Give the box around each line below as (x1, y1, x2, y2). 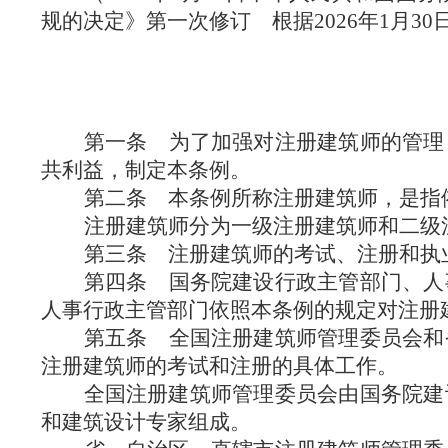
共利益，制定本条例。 (40, 158, 251, 182)
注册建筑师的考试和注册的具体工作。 (40, 354, 398, 378)
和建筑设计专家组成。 (40, 410, 251, 434)
